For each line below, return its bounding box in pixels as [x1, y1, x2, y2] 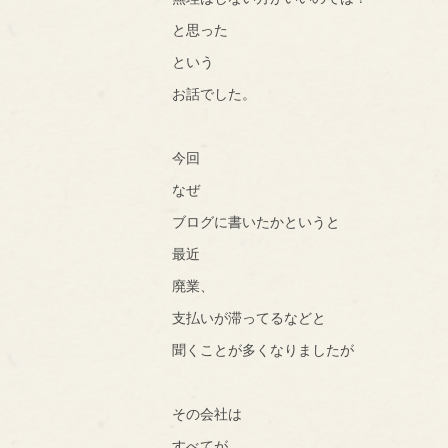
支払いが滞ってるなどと [172, 308, 326, 326]
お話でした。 [172, 84, 256, 102]
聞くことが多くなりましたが [172, 340, 354, 358]
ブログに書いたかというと [172, 212, 340, 230]
